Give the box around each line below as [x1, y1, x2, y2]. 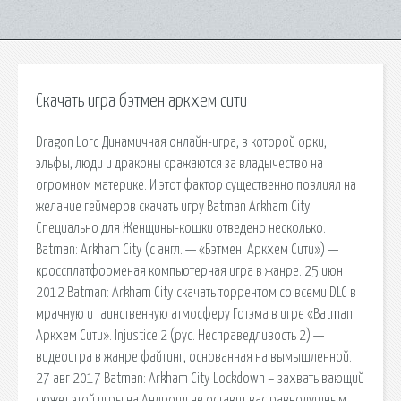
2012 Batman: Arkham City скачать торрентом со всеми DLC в [36, 285, 356, 300]
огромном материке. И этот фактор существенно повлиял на [36, 177, 356, 192]
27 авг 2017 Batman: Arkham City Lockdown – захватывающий [36, 371, 364, 386]
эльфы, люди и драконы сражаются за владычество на [36, 156, 323, 171]
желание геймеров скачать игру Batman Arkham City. [36, 199, 312, 214]
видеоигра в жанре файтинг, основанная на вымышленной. [36, 349, 352, 364]
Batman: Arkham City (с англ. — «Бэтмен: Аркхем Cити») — [36, 242, 338, 257]
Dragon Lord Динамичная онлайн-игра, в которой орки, [36, 134, 327, 149]
